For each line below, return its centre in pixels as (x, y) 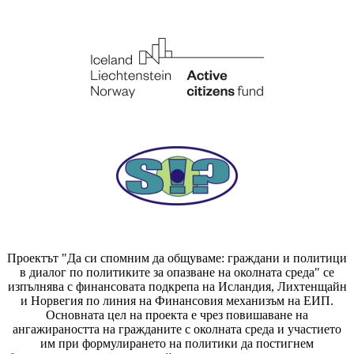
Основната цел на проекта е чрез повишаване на (177, 315)
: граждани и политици (284, 258)
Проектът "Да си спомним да (87, 258)
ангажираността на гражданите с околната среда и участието (177, 330)
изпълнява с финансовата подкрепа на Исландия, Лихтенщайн (177, 287)
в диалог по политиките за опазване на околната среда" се (177, 273)
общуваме (194, 258)
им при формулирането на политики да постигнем (177, 344)
